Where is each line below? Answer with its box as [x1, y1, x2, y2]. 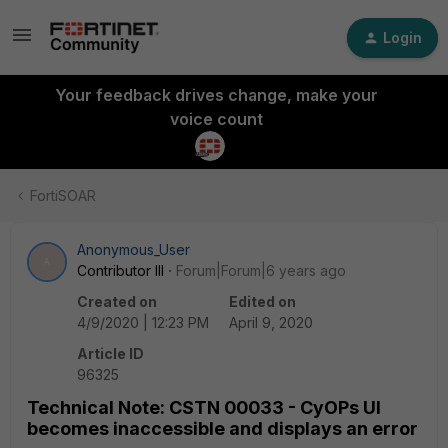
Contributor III [77, 262, 164, 279]
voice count [169, 109, 263, 129]
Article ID [77, 345, 144, 362]
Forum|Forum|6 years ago [176, 262, 346, 279]
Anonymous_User [77, 241, 190, 258]
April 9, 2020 [229, 314, 313, 331]
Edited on [229, 293, 296, 310]
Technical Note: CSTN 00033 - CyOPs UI [27, 397, 381, 418]
